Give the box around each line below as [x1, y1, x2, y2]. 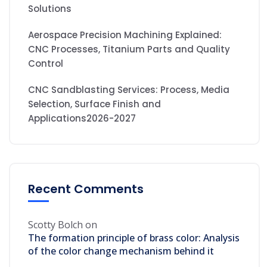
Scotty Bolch [28, 218, 83, 231]
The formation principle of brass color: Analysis [28, 231, 240, 244]
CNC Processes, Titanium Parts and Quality [28, 43, 230, 55]
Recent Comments [28, 181, 144, 197]
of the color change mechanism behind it [28, 244, 214, 257]
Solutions [28, 2, 72, 15]
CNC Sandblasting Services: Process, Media [28, 83, 229, 96]
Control [28, 57, 63, 70]
